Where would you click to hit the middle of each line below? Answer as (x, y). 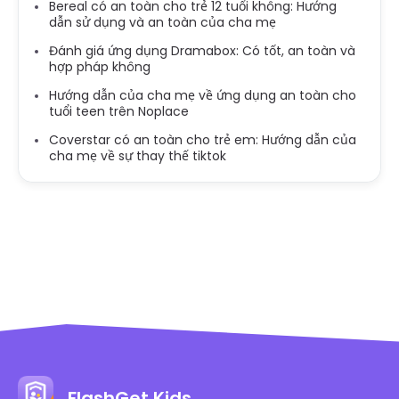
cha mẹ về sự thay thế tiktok (138, 156)
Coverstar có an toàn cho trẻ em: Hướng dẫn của (203, 140)
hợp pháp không (100, 67)
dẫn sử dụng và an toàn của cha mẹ (163, 23)
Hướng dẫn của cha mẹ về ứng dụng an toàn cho (203, 96)
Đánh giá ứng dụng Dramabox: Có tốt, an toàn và (202, 51)
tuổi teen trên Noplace (119, 112)
